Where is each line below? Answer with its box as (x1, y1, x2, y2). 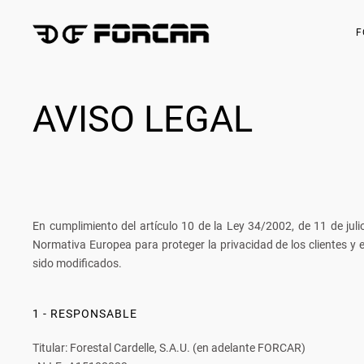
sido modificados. (32, 257, 122, 270)
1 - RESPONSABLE (32, 307, 137, 320)
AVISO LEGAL (32, 97, 253, 141)
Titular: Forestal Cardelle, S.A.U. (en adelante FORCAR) (32, 341, 305, 354)
